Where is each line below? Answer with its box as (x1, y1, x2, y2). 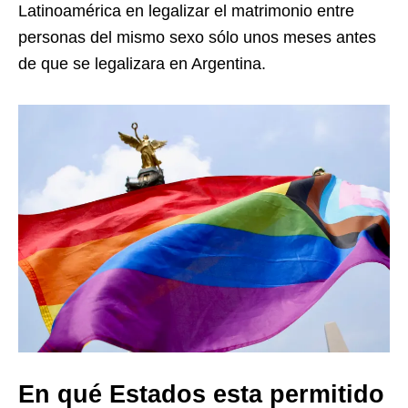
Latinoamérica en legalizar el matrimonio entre (18, 2, 354, 20)
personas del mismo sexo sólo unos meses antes (18, 28, 376, 46)
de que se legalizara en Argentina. (18, 55, 266, 73)
